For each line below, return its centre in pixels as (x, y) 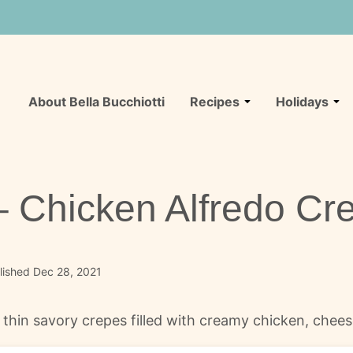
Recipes (215, 102)
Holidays (302, 102)
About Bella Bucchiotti (97, 102)
